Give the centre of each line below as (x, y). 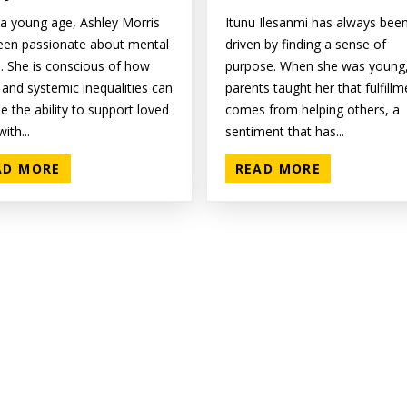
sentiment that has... (284, 132)
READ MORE (278, 169)
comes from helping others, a (312, 110)
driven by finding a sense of (305, 45)
